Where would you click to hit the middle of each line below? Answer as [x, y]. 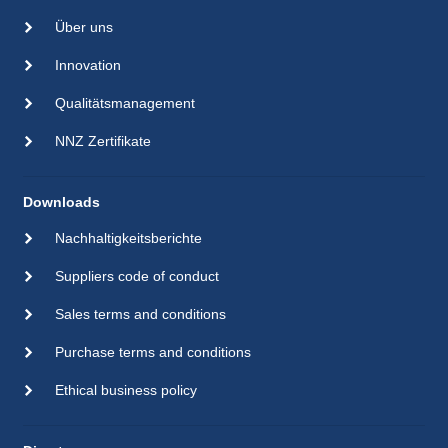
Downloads [61, 202]
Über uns [83, 27]
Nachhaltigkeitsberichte [128, 238]
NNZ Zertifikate [102, 141]
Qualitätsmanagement [124, 103]
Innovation [87, 65]
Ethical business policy [125, 390]
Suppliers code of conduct [136, 276]
